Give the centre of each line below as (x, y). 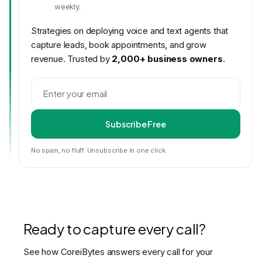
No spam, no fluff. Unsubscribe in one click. (99, 150)
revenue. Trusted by (72, 59)
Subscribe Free (136, 124)
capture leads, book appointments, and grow (119, 45)
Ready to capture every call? (115, 229)
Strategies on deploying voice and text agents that (130, 31)
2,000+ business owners (167, 59)
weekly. (68, 6)
